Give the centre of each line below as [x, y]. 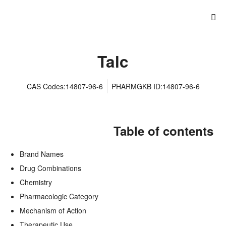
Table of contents [163, 131]
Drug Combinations [50, 168]
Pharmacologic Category [59, 196]
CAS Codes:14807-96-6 [65, 86]
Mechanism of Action [53, 210]
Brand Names [42, 154]
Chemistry [36, 182]
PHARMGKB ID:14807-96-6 [155, 86]
